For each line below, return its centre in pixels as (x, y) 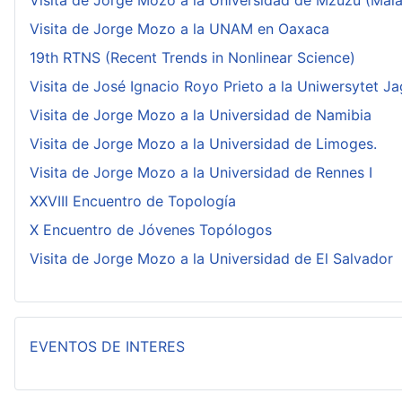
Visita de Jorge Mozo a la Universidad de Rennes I (201, 172)
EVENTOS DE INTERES (107, 346)
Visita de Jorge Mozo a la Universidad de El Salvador (211, 258)
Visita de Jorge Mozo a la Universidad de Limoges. (203, 144)
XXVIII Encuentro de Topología (133, 201)
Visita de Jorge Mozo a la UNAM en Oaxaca (179, 29)
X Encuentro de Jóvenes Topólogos (151, 230)
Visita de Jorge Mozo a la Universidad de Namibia (201, 115)
